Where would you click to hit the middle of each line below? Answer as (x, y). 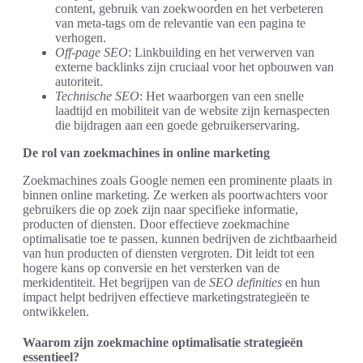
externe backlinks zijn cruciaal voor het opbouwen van (194, 67)
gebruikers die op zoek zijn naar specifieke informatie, (160, 210)
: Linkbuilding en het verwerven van (221, 53)
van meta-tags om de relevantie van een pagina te (180, 23)
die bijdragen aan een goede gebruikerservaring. (177, 126)
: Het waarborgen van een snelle (222, 96)
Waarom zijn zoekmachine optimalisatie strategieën (163, 343)
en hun (301, 283)
